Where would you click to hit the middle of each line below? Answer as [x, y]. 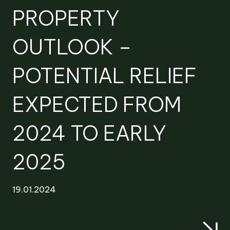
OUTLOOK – [72, 47]
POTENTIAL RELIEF [104, 76]
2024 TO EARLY [89, 133]
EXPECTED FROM [97, 104]
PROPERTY [66, 18]
